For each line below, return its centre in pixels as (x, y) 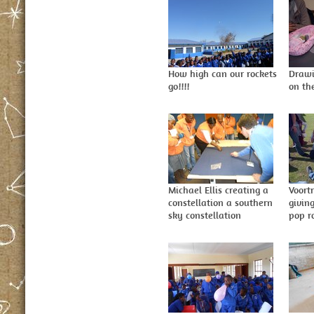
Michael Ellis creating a (218, 190)
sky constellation (205, 215)
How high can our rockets (223, 74)
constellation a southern (220, 203)
